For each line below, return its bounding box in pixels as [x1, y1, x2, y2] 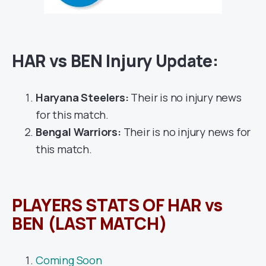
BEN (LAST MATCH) [12, 212, 167, 235]
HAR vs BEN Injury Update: [12, 49, 218, 72]
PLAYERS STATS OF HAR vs [12, 194, 223, 217]
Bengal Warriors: [36, 125, 121, 140]
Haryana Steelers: [36, 90, 129, 105]
